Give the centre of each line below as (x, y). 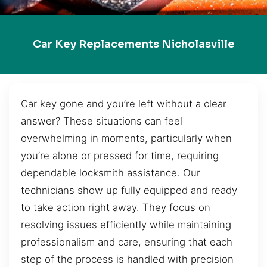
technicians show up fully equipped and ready (129, 190)
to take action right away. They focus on (116, 207)
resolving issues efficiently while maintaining (126, 224)
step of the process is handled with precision (127, 259)
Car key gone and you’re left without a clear (124, 103)
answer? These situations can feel (102, 121)
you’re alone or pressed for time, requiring (120, 155)
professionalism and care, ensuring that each (127, 242)
